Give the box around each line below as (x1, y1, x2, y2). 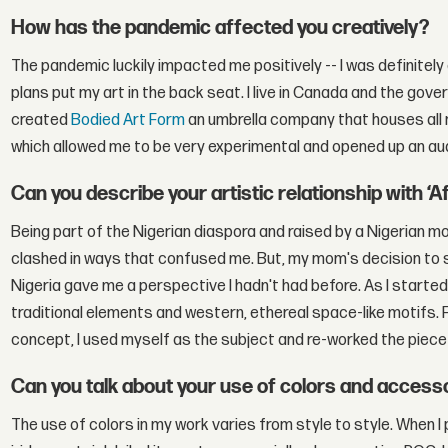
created (11, 111, 72, 131)
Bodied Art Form (71, 111, 186, 131)
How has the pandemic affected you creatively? (11, 16, 430, 41)
